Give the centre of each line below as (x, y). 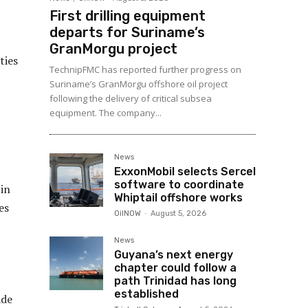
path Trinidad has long (175, 281)
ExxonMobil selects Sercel (185, 172)
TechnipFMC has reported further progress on (145, 69)
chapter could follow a (175, 268)
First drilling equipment (128, 16)
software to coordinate (179, 185)
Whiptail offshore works (178, 198)
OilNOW (128, 213)
